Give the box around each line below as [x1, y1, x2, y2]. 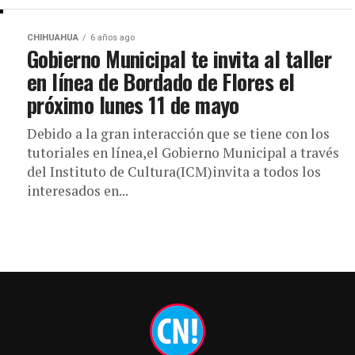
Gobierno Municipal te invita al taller [27, 43, 332, 74]
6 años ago [90, 32, 135, 43]
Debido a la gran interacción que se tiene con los [27, 124, 330, 143]
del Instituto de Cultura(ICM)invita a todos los [27, 162, 321, 181]
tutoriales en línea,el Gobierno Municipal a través [27, 143, 339, 162]
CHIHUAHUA [27, 32, 78, 43]
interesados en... [27, 181, 128, 200]
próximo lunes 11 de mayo [27, 89, 239, 120]
